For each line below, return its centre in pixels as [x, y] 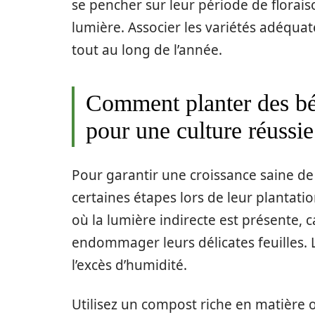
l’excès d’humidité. [129, 265]
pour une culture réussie [200, 130]
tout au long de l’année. [147, 50]
